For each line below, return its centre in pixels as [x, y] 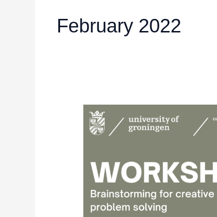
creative [96, 171]
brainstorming [105, 147]
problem [96, 183]
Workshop [99, 123]
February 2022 [119, 26]
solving [94, 195]
